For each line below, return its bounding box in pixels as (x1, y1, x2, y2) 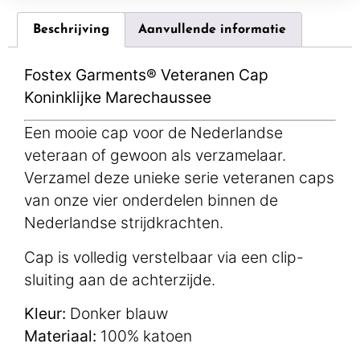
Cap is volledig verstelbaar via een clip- (24, 247, 304, 267)
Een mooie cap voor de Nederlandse (24, 123, 283, 143)
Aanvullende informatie (137, 23, 286, 37)
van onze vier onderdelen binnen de (24, 190, 278, 211)
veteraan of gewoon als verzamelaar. (24, 145, 286, 166)
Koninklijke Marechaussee (24, 87, 211, 107)
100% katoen (100, 326, 192, 346)
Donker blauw (70, 304, 168, 324)
